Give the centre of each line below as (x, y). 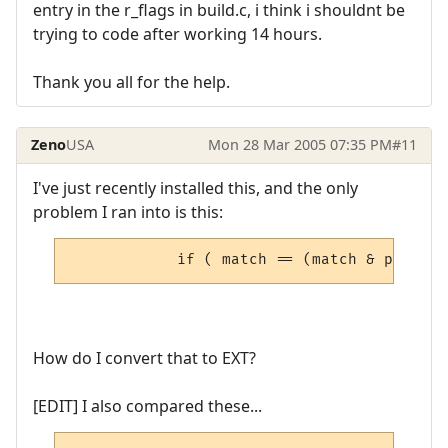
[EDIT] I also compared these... (147, 405)
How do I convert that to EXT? (144, 357)
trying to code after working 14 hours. (177, 34)
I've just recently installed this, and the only (195, 187)
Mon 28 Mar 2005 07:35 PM (299, 145)
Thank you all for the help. (131, 82)
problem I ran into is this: (128, 211)
